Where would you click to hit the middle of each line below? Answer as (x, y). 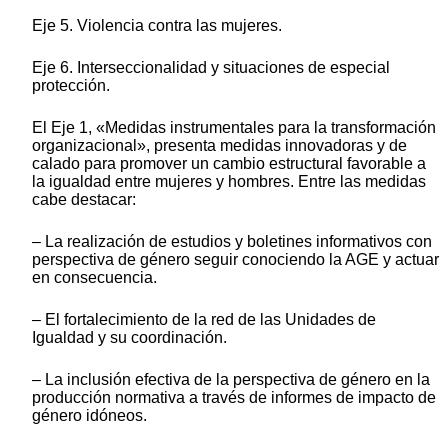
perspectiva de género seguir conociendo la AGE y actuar (235, 259)
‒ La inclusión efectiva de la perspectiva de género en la (231, 379)
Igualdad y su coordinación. (129, 337)
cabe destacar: (84, 199)
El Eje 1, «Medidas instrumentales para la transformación (234, 127)
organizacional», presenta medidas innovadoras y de (219, 145)
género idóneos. (89, 415)
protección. (71, 85)
